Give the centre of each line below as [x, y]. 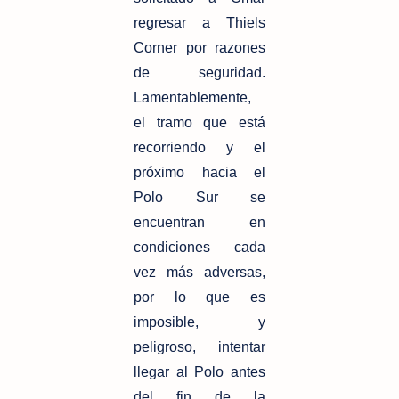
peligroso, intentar [199, 347]
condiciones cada [199, 248]
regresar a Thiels [199, 23]
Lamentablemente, [192, 98]
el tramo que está [199, 123]
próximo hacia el [199, 173]
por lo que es [199, 297]
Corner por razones [199, 48]
